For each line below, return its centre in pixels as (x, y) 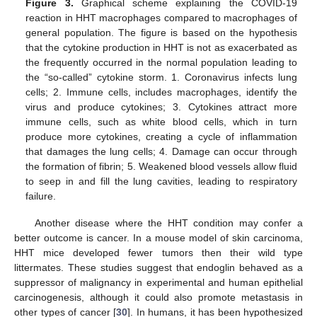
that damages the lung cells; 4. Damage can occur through (161, 152)
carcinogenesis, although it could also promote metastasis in (158, 298)
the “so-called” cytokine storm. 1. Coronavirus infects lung (161, 77)
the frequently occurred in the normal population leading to (161, 63)
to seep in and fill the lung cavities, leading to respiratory (161, 181)
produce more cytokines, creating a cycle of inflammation (161, 137)
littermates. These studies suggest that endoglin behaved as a (158, 268)
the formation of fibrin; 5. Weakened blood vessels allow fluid (161, 167)
